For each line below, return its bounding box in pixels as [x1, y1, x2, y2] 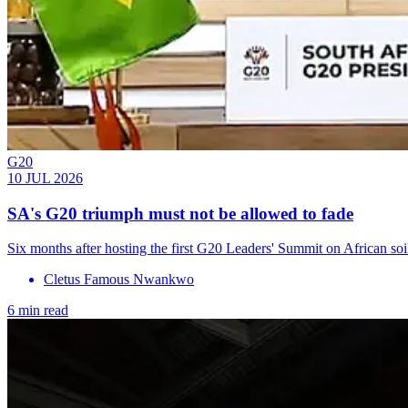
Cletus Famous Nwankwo [44, 271, 194, 288]
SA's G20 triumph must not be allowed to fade [7, 203, 353, 223]
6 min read [7, 302, 68, 319]
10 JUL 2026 [7, 169, 83, 186]
